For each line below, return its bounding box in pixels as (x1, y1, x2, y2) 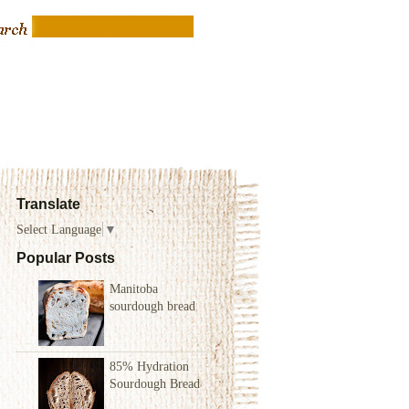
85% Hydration (109, 359, 189, 373)
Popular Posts (16, 250, 115, 266)
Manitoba (109, 281, 158, 296)
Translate (16, 196, 80, 212)
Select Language (16, 222, 101, 236)
